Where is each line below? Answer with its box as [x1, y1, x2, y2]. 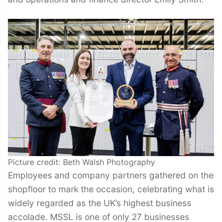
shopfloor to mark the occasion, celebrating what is [8, 183, 214, 194]
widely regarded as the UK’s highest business [8, 197, 191, 208]
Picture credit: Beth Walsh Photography [8, 157, 155, 167]
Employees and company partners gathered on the [8, 169, 214, 180]
